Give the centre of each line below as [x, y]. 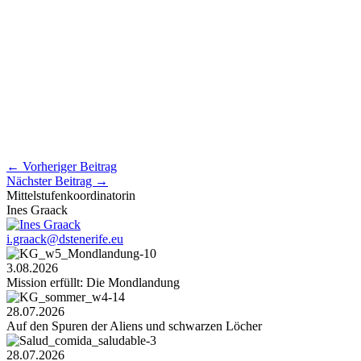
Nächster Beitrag [51, 180]
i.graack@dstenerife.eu [65, 239]
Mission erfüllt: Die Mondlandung [93, 282]
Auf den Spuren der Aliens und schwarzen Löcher [134, 326]
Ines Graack [37, 210]
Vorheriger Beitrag [68, 166]
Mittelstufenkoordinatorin [71, 195]
